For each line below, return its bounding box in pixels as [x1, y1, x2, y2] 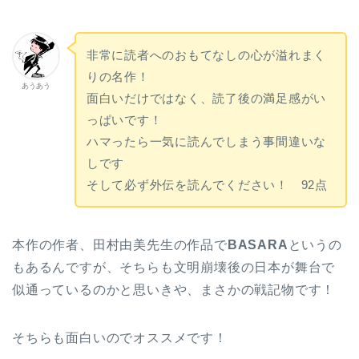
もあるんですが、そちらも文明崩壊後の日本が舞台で [12, 260, 336, 274]
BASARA [227, 237, 288, 252]
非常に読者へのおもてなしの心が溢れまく [86, 48, 327, 63]
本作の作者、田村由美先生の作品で [12, 237, 228, 252]
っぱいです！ [86, 113, 163, 127]
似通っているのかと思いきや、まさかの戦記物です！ [12, 282, 336, 296]
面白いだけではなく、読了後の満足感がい [86, 91, 327, 106]
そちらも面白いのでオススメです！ [12, 330, 228, 345]
